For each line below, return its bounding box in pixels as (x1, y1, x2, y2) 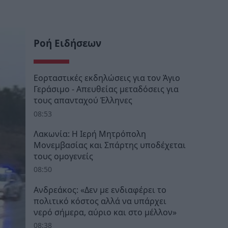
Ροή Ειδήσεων (34, 37, 101, 50)
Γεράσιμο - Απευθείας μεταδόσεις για (34, 83, 179, 95)
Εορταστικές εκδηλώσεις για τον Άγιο (34, 72, 180, 84)
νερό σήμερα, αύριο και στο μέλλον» (34, 206, 177, 218)
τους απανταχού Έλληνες (34, 95, 132, 106)
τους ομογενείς (34, 151, 93, 162)
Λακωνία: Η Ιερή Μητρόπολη (34, 128, 146, 140)
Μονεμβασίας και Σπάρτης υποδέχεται (34, 139, 186, 151)
